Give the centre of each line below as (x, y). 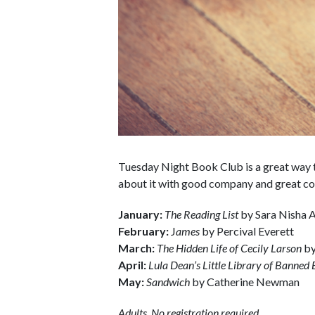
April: (132, 265)
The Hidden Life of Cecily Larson (229, 248)
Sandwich (168, 282)
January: (140, 214)
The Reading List (201, 214)
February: (143, 231)
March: (136, 248)
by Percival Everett (247, 231)
